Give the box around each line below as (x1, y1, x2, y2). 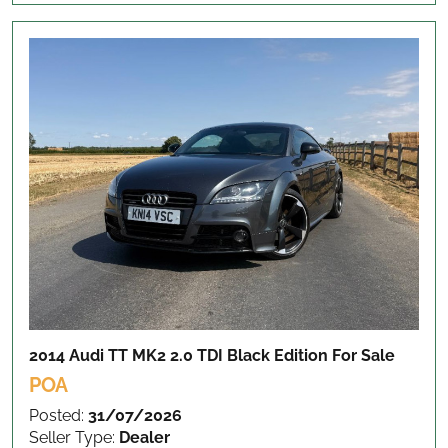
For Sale (332, 346, 395, 366)
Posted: (29, 406, 88, 426)
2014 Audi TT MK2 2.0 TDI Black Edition (29, 346, 332, 366)
